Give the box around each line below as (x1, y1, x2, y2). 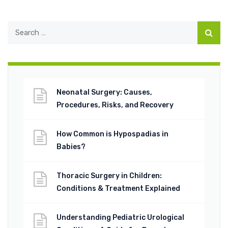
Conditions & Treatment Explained (56, 184, 180, 193)
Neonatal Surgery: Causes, (56, 88, 152, 97)
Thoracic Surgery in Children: (56, 171, 162, 180)
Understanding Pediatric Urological (56, 213, 184, 222)
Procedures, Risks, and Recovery (56, 100, 174, 109)
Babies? (56, 142, 85, 151)
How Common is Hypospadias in (56, 129, 168, 138)
